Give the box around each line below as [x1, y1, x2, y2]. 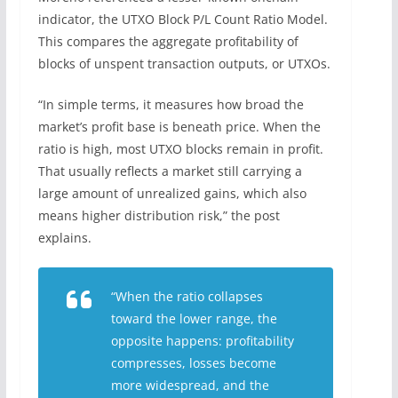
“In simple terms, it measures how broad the [37, 95, 304, 113]
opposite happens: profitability [110, 331, 294, 349]
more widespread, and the [110, 376, 269, 394]
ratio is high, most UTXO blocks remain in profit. [37, 139, 323, 157]
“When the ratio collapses [110, 287, 263, 305]
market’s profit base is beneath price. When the [37, 117, 321, 135]
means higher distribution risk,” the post [37, 206, 280, 224]
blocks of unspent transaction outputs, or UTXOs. [37, 54, 330, 72]
